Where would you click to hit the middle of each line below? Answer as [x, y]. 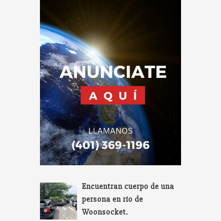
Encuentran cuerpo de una [128, 187]
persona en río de [113, 200]
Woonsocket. [105, 212]
